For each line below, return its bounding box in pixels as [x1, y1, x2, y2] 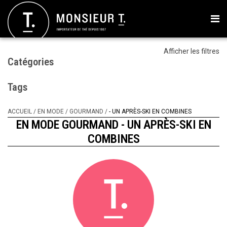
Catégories [8, 55, 54, 68]
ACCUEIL [8, 108, 32, 115]
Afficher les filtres [164, 47, 219, 55]
